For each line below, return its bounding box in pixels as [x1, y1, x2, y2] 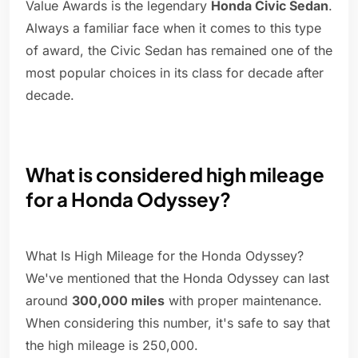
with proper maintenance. [165, 292, 322, 309]
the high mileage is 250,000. [26, 337, 198, 354]
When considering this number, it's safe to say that [26, 315, 330, 332]
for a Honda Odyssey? [26, 187, 231, 212]
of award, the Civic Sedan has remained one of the [26, 42, 332, 59]
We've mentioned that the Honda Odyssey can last [26, 270, 329, 287]
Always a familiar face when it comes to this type [26, 20, 321, 37]
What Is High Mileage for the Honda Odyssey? [26, 248, 304, 265]
